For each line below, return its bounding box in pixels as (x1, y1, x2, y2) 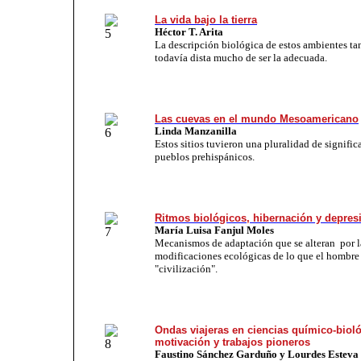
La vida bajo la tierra (155, 13, 257, 26)
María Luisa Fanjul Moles (155, 223, 274, 236)
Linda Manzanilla (155, 124, 237, 137)
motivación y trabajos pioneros (155, 335, 310, 348)
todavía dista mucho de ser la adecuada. (155, 51, 327, 64)
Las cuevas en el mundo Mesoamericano (155, 112, 359, 125)
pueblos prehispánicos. (155, 150, 255, 163)
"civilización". (155, 262, 218, 275)
